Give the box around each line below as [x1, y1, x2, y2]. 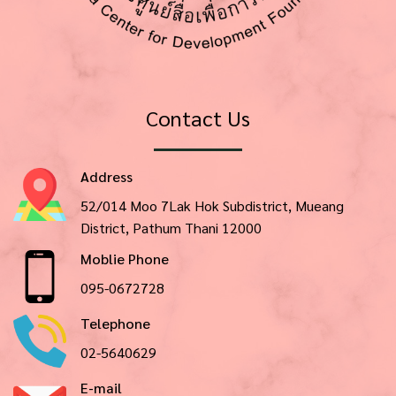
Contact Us [146, 103, 250, 132]
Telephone [80, 313, 150, 332]
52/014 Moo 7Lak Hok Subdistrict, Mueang [80, 195, 344, 215]
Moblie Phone [80, 248, 169, 268]
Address [80, 166, 133, 186]
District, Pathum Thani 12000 [80, 217, 262, 237]
